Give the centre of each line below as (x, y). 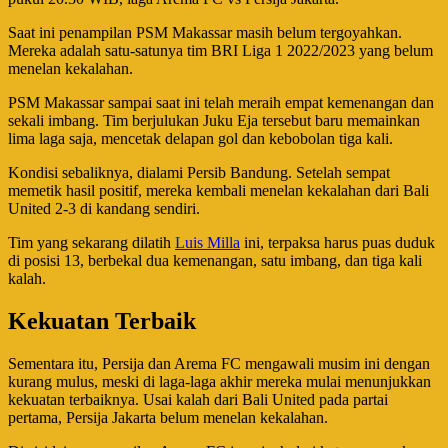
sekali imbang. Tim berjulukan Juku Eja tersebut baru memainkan (214, 120)
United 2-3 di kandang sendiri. (104, 208)
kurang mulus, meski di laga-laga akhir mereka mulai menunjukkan (219, 381)
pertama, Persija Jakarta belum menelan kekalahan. (168, 417)
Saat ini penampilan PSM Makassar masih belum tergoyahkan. (205, 32)
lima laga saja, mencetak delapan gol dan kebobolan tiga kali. (200, 138)
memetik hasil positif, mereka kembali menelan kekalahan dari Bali (218, 190)
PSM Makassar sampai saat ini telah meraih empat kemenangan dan (221, 102)
